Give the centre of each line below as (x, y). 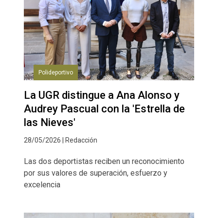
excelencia (42, 185)
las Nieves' (50, 123)
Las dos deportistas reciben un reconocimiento (104, 162)
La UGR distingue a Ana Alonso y (102, 95)
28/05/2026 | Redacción (61, 140)
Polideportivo (56, 73)
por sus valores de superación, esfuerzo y (96, 173)
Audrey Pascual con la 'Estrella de (104, 109)
